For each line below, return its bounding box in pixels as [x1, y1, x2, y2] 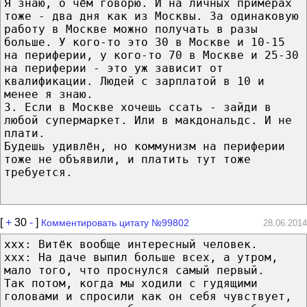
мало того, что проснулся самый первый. [4, 263, 265, 277]
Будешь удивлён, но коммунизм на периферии [4, 139, 285, 153]
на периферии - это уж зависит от [4, 61, 223, 75]
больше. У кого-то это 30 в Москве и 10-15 [4, 35, 285, 49]
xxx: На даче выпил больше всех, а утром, [4, 250, 278, 264]
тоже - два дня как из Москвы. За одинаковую [4, 9, 299, 23]
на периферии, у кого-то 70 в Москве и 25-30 [4, 48, 299, 62]
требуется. [4, 165, 73, 179]
